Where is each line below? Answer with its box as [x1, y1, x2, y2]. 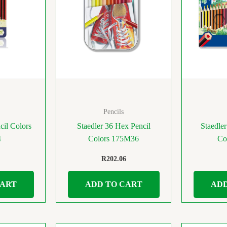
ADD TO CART [85, 179, 142, 188]
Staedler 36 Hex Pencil [77, 121, 150, 130]
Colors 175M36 [88, 134, 139, 143]
